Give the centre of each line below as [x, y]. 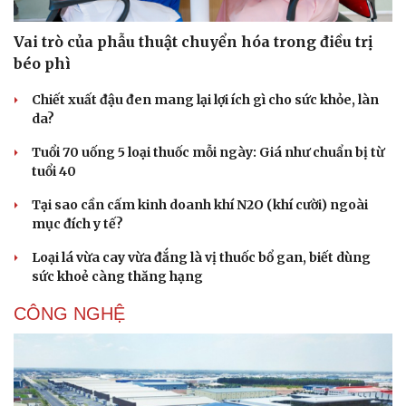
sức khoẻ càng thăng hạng [117, 276]
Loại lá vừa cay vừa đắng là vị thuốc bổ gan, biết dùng [201, 257]
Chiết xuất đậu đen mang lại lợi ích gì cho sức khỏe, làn [205, 99]
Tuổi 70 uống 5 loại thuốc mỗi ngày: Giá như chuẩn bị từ [208, 152]
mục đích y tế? [77, 223]
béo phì [42, 63]
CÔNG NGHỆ [69, 313]
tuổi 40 [54, 171]
